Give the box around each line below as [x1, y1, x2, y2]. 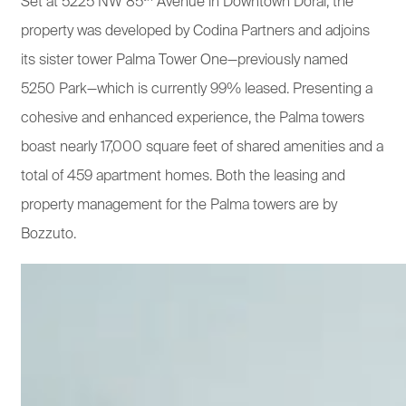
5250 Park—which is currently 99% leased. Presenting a [21, 82, 372, 97]
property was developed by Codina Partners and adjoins [21, 24, 370, 39]
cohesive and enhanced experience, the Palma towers [21, 111, 364, 126]
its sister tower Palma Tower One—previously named [21, 53, 348, 68]
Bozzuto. [21, 227, 76, 242]
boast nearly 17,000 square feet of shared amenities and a [21, 140, 383, 155]
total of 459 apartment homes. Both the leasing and [21, 169, 345, 184]
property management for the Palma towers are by [21, 198, 337, 213]
